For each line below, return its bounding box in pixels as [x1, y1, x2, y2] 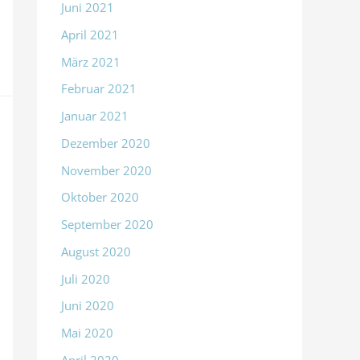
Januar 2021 [61, 108, 129, 125]
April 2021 [61, 26, 119, 43]
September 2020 [61, 216, 153, 233]
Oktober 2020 [61, 189, 139, 206]
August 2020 [61, 243, 131, 260]
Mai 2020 [61, 325, 113, 342]
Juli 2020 [61, 270, 110, 287]
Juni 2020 [61, 297, 114, 314]
